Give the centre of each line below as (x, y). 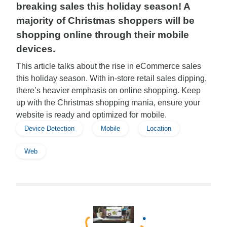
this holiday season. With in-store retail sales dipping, (111, 78)
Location (159, 128)
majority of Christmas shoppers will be (105, 21)
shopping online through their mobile (103, 35)
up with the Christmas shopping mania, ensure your (108, 103)
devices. (36, 49)
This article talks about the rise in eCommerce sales (109, 66)
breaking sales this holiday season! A (103, 6)
